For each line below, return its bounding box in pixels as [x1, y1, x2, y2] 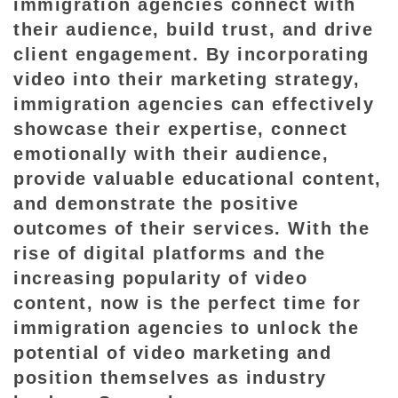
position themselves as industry [13, 368, 327, 388]
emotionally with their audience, [13, 144, 329, 164]
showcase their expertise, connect [13, 119, 348, 139]
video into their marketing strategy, [13, 69, 360, 90]
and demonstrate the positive [13, 194, 298, 214]
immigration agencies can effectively [13, 94, 374, 115]
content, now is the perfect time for [13, 293, 361, 314]
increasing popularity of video [13, 268, 307, 289]
